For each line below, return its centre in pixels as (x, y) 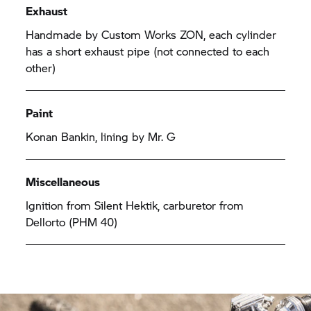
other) (44, 67)
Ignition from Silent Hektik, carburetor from (135, 205)
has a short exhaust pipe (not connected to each (148, 51)
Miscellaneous (63, 181)
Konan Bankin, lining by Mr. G (104, 136)
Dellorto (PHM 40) (75, 221)
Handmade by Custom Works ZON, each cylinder (151, 34)
